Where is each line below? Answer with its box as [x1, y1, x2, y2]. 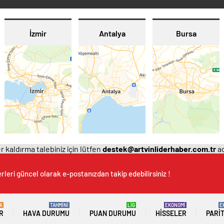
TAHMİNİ [50, 202, 69, 208]
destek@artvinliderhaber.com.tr [102, 144, 216, 153]
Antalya [98, 28, 125, 38]
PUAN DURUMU [89, 209, 136, 217]
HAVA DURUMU [23, 209, 70, 217]
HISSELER [155, 209, 186, 217]
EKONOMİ [164, 202, 185, 208]
